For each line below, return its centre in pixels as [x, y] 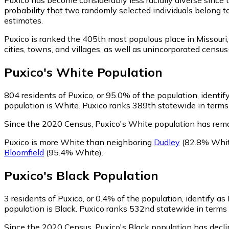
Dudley [167, 142]
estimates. [24, 20]
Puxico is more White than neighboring [79, 142]
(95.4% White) [73, 152]
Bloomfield [24, 152]
